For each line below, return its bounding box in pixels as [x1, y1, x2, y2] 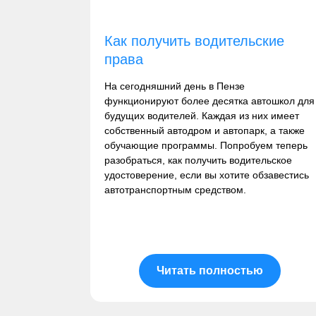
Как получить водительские [104, 33, 284, 49]
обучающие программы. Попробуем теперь [104, 140, 308, 152]
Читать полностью [157, 265, 264, 277]
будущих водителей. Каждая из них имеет [104, 110, 299, 122]
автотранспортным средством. [104, 184, 246, 196]
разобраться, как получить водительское [104, 154, 292, 166]
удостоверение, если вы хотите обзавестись [104, 169, 309, 181]
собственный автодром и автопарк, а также [104, 125, 305, 137]
